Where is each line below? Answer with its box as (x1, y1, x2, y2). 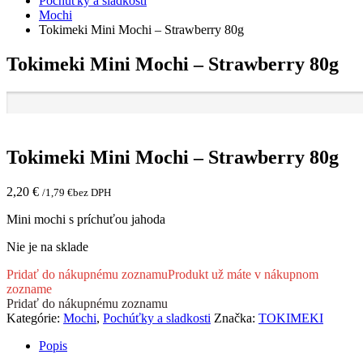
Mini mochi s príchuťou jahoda (6, 212, 165, 227)
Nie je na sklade (6, 240, 88, 254)
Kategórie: (6, 311, 63, 326)
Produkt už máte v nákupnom (168, 267, 318, 282)
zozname (6, 282, 52, 297)
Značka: (214, 311, 258, 326)
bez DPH (73, 186, 111, 199)
